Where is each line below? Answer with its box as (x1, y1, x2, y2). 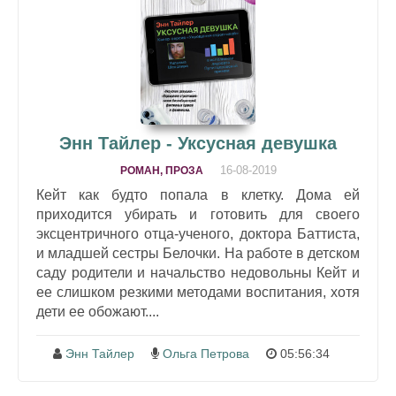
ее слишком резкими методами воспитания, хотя (36, 285, 360, 300)
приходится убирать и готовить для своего (36, 207, 360, 222)
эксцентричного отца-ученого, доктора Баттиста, (36, 226, 360, 241)
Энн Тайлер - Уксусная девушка (59, 133, 337, 153)
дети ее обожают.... (36, 304, 159, 319)
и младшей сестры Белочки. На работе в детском (36, 246, 360, 261)
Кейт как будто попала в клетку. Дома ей (36, 187, 360, 202)
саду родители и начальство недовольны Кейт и (36, 265, 360, 280)
